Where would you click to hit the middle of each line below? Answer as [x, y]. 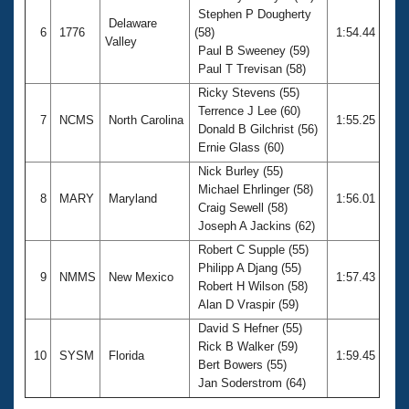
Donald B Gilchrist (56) [256, 129]
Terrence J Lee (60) [247, 110]
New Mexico [141, 277]
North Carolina [146, 120]
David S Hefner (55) [248, 328]
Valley [123, 41]
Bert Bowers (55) [241, 364]
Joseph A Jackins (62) [257, 225]
